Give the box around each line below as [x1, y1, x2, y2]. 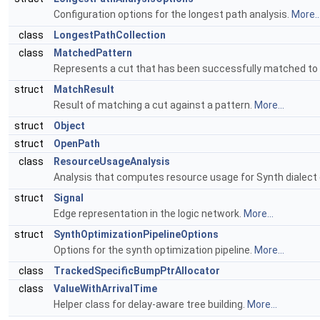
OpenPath [54, 138, 100, 149]
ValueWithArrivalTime [54, 283, 157, 294]
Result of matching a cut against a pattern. [54, 99, 254, 111]
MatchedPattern [54, 47, 132, 59]
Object [54, 120, 85, 131]
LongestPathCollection [54, 29, 166, 41]
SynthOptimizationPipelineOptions [54, 229, 219, 240]
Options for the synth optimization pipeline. [54, 244, 254, 256]
